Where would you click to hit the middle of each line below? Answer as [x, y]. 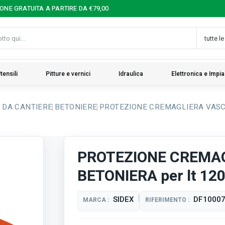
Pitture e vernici [68, 74]
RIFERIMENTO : [167, 200]
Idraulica [131, 74]
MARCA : [96, 200]
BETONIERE [76, 107]
